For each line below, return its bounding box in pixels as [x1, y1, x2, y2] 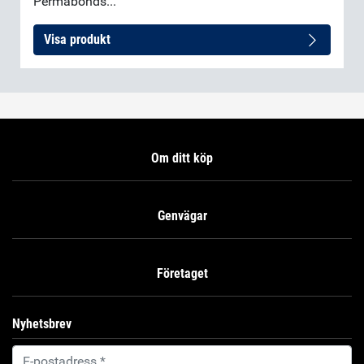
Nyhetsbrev [12, 316, 71, 332]
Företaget [156, 266, 208, 282]
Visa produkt [44, 32, 110, 48]
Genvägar [157, 208, 207, 224]
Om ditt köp [151, 150, 213, 167]
